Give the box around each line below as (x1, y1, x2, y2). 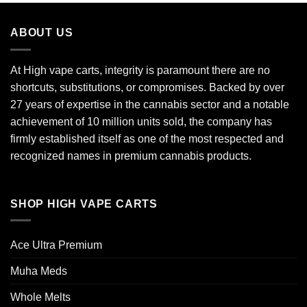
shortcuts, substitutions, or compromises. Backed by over (10, 81, 284, 93)
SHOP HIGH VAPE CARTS (10, 197, 158, 210)
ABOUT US (10, 27, 73, 39)
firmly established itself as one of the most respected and (10, 132, 284, 145)
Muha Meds (10, 265, 67, 278)
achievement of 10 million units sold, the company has (10, 115, 272, 127)
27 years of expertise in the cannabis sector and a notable (10, 98, 289, 110)
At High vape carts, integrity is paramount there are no (10, 64, 270, 76)
